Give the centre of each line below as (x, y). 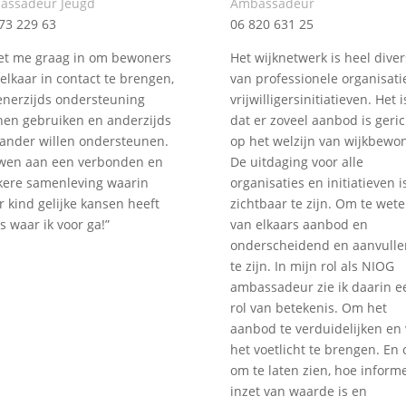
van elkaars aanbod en (299, 224)
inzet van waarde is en (298, 391)
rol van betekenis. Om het (308, 307)
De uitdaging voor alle (296, 161)
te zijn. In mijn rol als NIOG (312, 266)
